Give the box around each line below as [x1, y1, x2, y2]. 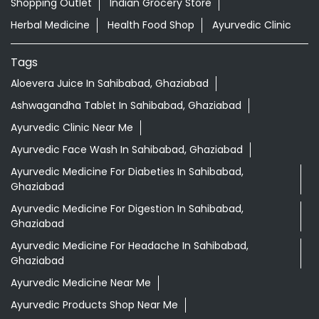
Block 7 [85, 66, 120, 81]
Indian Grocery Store [110, 124, 211, 139]
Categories [11, 102, 73, 119]
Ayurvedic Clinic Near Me [11, 249, 133, 263]
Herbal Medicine [11, 146, 90, 161]
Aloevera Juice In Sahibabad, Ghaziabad [11, 204, 209, 219]
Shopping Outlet [11, 124, 92, 139]
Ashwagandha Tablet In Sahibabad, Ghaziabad [11, 226, 241, 241]
